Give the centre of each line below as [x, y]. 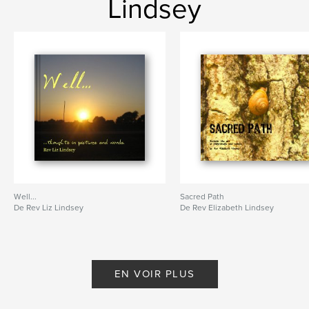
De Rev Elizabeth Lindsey [227, 208]
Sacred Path [202, 197]
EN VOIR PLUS [154, 274]
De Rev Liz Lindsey [49, 208]
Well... [25, 197]
